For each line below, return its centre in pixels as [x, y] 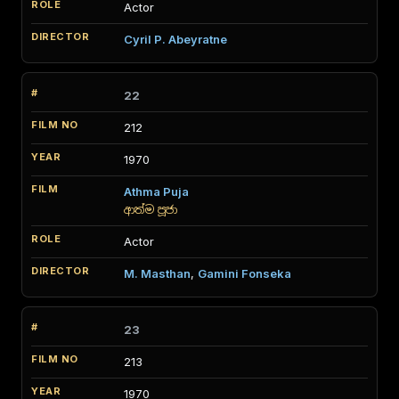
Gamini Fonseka [244, 273]
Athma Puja [156, 191]
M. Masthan [157, 273]
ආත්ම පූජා [151, 210]
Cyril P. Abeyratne [175, 39]
